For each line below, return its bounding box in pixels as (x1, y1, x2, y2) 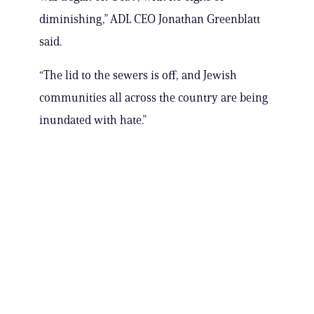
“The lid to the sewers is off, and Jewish (39, 68, 237, 83)
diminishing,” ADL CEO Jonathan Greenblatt (39, 12, 260, 27)
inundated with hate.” (39, 113, 146, 128)
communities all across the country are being (39, 90, 268, 105)
